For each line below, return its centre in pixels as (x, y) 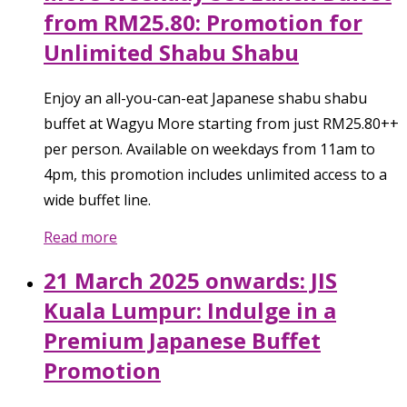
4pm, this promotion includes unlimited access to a (215, 175)
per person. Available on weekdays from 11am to (209, 149)
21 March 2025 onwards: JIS (190, 281)
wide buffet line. (97, 200)
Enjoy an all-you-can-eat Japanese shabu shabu (205, 99)
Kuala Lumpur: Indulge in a (190, 311)
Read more (80, 238)
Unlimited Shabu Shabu (171, 53)
